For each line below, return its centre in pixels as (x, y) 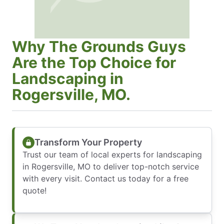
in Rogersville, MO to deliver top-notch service (111, 167)
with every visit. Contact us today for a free (105, 179)
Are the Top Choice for (94, 63)
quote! (34, 191)
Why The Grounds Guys (99, 47)
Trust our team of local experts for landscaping (112, 155)
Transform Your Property (88, 142)
